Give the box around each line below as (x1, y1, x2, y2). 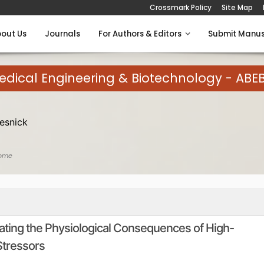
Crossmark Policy (150, 2, 212, 12)
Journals (45, 28, 80, 39)
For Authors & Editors (98, 28, 185, 39)
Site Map (222, 2, 253, 12)
